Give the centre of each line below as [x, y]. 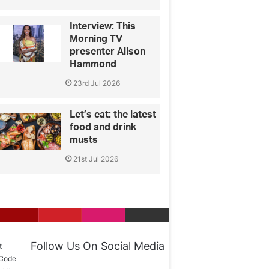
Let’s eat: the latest [113, 115]
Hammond [93, 65]
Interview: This [103, 27]
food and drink [103, 128]
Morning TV [96, 39]
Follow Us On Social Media [98, 246]
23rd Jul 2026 [97, 83]
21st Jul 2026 [96, 159]
